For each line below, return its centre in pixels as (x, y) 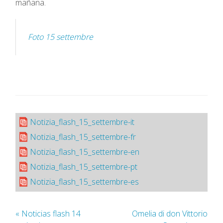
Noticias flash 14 (50, 213)
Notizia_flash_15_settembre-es (84, 181)
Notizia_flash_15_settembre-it (82, 122)
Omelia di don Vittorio (170, 213)
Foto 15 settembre (60, 37)
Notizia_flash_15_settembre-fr (83, 137)
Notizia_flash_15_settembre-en (85, 152)
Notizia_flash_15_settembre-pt (84, 167)
